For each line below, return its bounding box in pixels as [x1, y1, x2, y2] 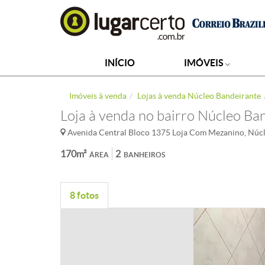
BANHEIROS [124, 151, 165, 159]
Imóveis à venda [69, 91, 127, 101]
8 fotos [70, 190, 99, 201]
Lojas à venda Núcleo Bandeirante [137, 91, 261, 101]
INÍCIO [105, 57, 135, 68]
